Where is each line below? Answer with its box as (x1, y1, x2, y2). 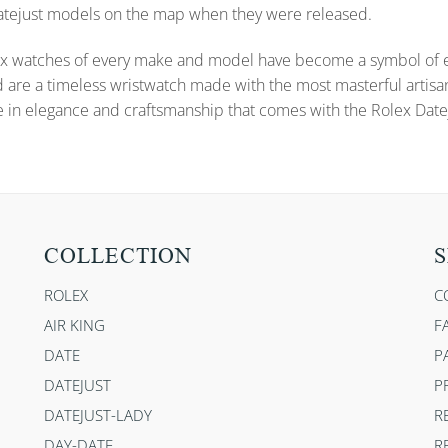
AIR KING (44, 315, 105, 336)
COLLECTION (44, 243, 192, 269)
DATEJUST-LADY (44, 405, 152, 426)
